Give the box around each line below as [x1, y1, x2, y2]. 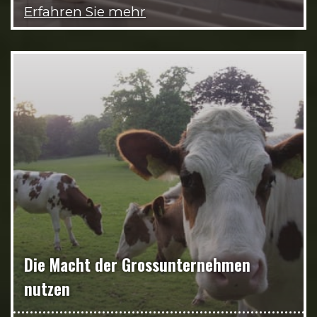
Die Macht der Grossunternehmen [24, 252, 250, 277]
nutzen [24, 276, 70, 301]
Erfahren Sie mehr [24, 3, 146, 20]
